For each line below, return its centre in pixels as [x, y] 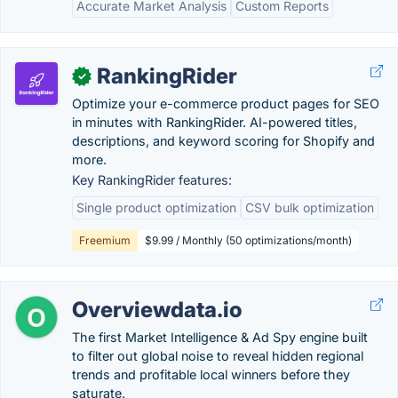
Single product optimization [156, 207]
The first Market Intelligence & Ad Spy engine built [220, 337]
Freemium [105, 240]
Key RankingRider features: [152, 180]
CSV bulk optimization [310, 207]
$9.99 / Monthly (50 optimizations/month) [248, 240]
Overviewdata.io [157, 310]
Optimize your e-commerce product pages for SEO [226, 103]
